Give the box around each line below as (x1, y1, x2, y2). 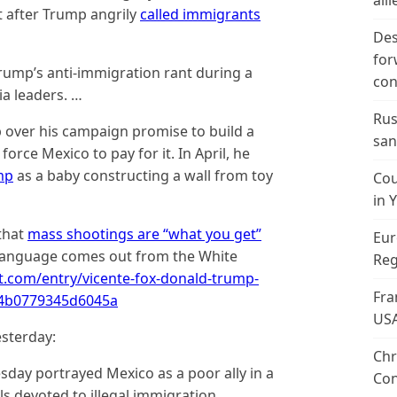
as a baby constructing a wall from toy (13, 166, 273, 185)
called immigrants (140, 4, 261, 24)
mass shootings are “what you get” (27, 224, 261, 244)
